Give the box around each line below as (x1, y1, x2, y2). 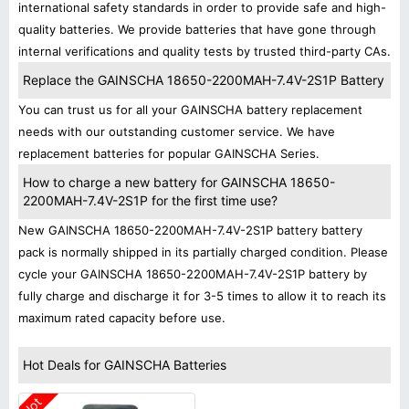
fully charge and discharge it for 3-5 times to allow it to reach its (18, 288, 386, 303)
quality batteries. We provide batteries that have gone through (18, 22, 376, 37)
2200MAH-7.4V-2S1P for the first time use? (23, 193, 278, 208)
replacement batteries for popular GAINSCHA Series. (18, 146, 320, 161)
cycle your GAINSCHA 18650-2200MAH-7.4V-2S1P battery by (18, 267, 367, 281)
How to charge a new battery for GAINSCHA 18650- (23, 174, 335, 190)
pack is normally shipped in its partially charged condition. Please (18, 245, 388, 259)
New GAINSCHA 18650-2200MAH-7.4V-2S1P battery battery (18, 223, 362, 237)
